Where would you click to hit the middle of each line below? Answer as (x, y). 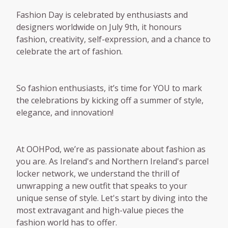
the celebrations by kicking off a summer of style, (110, 100)
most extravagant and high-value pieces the (100, 210)
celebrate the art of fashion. (69, 51)
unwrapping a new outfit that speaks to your (102, 186)
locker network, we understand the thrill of (98, 174)
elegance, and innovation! (65, 112)
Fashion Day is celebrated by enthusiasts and (102, 15)
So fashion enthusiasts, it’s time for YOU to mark (109, 88)
